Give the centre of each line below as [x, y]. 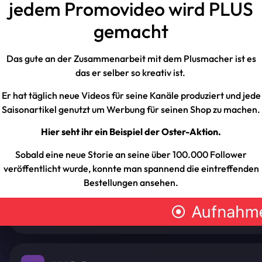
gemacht [131, 31]
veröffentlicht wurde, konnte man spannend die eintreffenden [131, 168]
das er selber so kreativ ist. [131, 73]
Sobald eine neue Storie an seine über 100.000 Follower [131, 154]
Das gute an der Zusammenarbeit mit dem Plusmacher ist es [131, 59]
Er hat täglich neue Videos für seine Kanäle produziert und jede [131, 95]
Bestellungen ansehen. [131, 182]
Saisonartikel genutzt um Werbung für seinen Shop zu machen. [131, 109]
